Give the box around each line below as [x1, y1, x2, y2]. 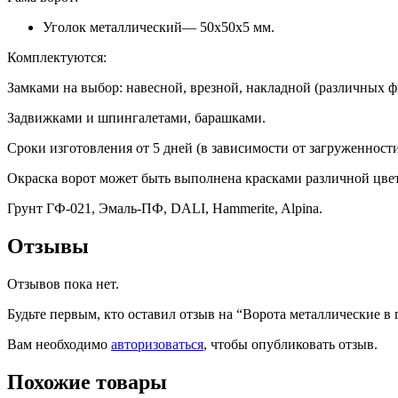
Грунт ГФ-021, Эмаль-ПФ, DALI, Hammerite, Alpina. [7, 201, 322, 217]
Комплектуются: [7, 50, 107, 66]
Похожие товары [7, 370, 167, 394]
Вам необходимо [7, 337, 111, 353]
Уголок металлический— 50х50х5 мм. [43, 20, 275, 36]
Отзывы [7, 235, 89, 259]
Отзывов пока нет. [7, 276, 119, 292]
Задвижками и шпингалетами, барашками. [7, 110, 266, 126]
